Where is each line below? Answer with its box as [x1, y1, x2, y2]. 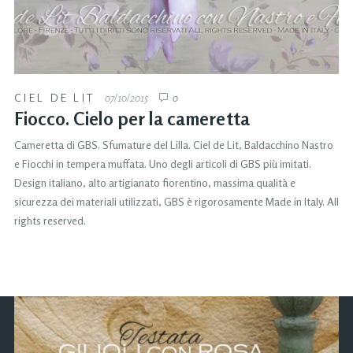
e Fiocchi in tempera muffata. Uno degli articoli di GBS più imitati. [14, 156, 311, 170]
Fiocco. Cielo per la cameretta [14, 107, 250, 129]
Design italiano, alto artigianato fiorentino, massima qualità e [14, 175, 295, 189]
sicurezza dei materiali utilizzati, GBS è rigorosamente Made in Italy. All [14, 194, 339, 208]
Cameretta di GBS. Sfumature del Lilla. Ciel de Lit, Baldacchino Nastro [14, 137, 333, 151]
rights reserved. [14, 213, 86, 227]
